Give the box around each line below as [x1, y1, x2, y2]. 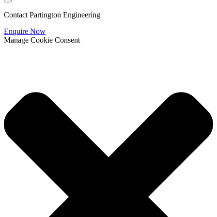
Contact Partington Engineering [4, 11, 100, 19]
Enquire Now [4, 27, 46, 36]
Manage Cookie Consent [4, 36, 80, 45]
